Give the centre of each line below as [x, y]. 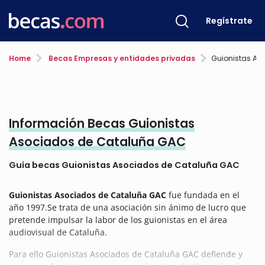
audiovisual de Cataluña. [58, 232]
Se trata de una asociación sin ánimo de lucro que [147, 207]
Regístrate [229, 20]
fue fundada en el [203, 195]
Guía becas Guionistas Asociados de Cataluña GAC [124, 165]
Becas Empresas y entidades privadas [121, 58]
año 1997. [28, 207]
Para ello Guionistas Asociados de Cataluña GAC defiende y [126, 254]
